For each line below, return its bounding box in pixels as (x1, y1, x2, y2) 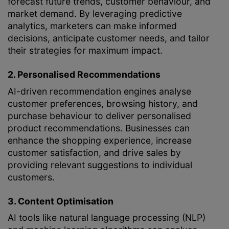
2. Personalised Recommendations (8, 68, 161, 80)
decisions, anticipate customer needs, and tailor (8, 32, 210, 43)
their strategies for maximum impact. (8, 44, 163, 56)
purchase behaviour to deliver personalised (8, 110, 191, 121)
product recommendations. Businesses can (8, 122, 190, 133)
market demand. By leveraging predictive (8, 8, 182, 19)
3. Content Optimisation (8, 195, 113, 207)
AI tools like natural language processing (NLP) (8, 212, 205, 223)
